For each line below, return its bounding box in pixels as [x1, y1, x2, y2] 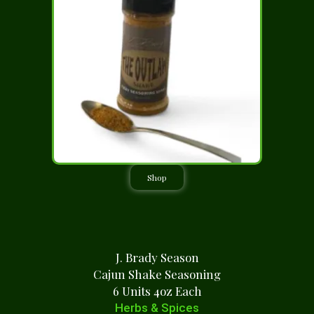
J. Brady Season [115, 250, 199, 265]
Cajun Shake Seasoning [93, 266, 221, 282]
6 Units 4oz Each [112, 283, 202, 299]
